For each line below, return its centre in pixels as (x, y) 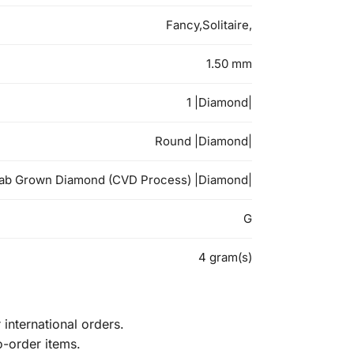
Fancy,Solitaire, (209, 25)
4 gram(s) (225, 258)
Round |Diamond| (203, 141)
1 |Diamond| (219, 103)
